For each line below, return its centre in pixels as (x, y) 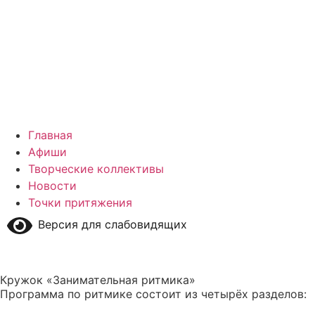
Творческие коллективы (96, 169)
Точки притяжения (80, 202)
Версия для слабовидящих (110, 225)
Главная (50, 135)
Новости (52, 186)
